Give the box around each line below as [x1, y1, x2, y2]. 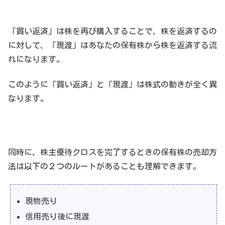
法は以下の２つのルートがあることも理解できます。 [8, 162, 201, 170]
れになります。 [8, 55, 64, 63]
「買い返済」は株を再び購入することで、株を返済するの [8, 27, 217, 35]
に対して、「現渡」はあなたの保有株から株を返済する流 [8, 41, 217, 49]
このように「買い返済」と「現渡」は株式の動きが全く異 [8, 80, 217, 89]
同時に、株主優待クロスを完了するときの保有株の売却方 [8, 148, 217, 156]
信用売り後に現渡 [25, 212, 90, 221]
